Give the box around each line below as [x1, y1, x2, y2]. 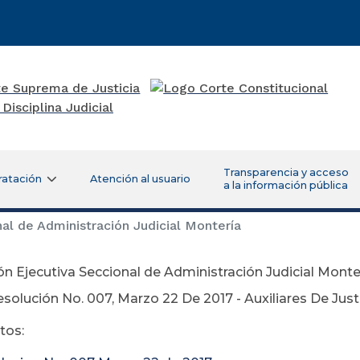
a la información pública [223, 178, 348, 191]
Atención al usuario [89, 172, 190, 185]
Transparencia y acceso [223, 166, 349, 178]
